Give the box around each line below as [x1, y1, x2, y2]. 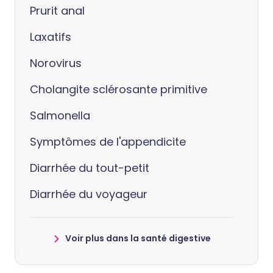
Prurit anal [30, 2, 85, 18]
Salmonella [30, 107, 90, 123]
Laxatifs [30, 29, 71, 44]
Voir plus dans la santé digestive [65, 232, 211, 244]
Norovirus [30, 55, 82, 71]
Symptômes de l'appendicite [30, 133, 186, 149]
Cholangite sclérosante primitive [30, 81, 207, 97]
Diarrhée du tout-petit [30, 160, 149, 175]
